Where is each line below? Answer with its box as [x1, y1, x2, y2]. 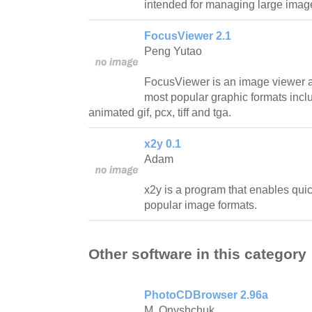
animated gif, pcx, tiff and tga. [88, 106, 231, 118]
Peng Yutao [144, 45, 202, 57]
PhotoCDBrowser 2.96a [144, 289, 268, 302]
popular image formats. [144, 198, 257, 211]
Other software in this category [88, 246, 306, 263]
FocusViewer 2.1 [144, 29, 231, 42]
